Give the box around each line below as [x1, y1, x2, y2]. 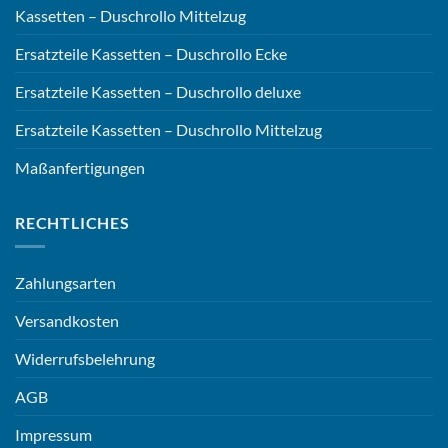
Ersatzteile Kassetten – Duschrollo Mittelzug [15, 119, 322, 139]
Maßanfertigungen [15, 157, 145, 177]
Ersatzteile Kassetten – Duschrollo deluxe [15, 81, 301, 101]
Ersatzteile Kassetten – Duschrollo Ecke [15, 43, 287, 63]
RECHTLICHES [15, 212, 130, 232]
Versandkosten [15, 311, 119, 331]
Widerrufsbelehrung [15, 349, 155, 369]
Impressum [15, 425, 92, 445]
